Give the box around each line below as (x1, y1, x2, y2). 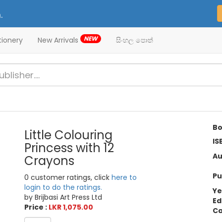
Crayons (24, 153, 75, 169)
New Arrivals (38, 35, 80, 45)
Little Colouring (24, 127, 113, 144)
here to (111, 172, 137, 183)
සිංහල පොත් (116, 35, 153, 45)
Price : (24, 202, 49, 213)
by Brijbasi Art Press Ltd (24, 192, 103, 203)
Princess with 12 (24, 140, 114, 157)
